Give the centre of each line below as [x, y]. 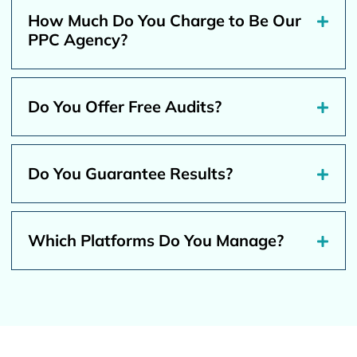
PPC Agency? [78, 39]
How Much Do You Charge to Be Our [165, 20]
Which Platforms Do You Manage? [156, 240]
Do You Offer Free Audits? [125, 106]
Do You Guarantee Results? [131, 173]
